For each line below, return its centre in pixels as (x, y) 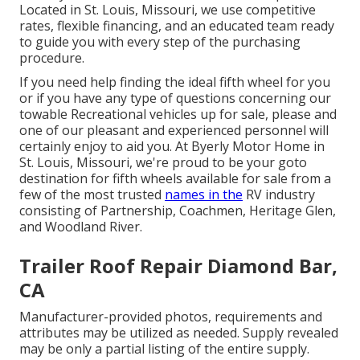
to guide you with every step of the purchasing (160, 42)
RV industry (279, 195)
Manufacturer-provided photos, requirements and (171, 317)
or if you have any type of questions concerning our (175, 98)
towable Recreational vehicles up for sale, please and (178, 115)
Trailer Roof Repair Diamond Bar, (178, 266)
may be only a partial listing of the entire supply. (164, 349)
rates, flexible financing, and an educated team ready (177, 26)
